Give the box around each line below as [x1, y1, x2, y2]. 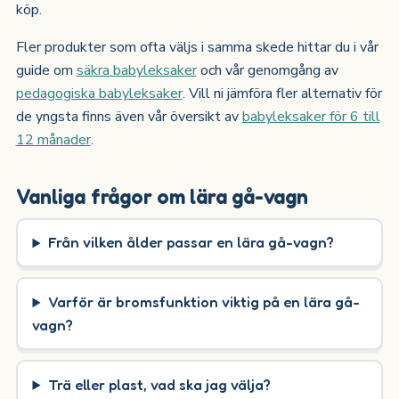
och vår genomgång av [196, 60, 338, 80]
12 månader [15, 129, 91, 150]
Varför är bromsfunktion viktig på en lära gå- [47, 293, 360, 312]
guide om [15, 60, 77, 80]
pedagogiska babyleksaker [15, 83, 183, 103]
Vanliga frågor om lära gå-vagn [15, 183, 308, 209]
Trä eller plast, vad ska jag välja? [47, 375, 271, 394]
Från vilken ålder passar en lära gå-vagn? [47, 233, 334, 252]
